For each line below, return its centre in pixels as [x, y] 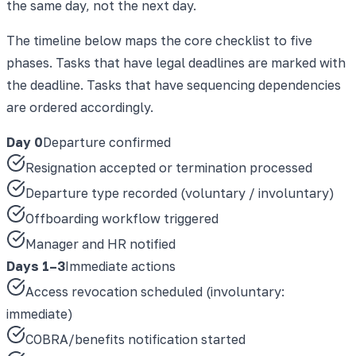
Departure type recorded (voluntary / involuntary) [180, 193]
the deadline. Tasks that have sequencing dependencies [174, 85]
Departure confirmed [107, 142]
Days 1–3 [36, 266]
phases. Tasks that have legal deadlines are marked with [176, 62]
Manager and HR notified [101, 244]
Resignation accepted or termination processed [169, 167]
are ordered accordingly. [80, 107]
